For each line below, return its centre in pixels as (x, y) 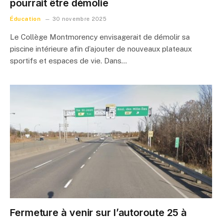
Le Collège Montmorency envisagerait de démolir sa (100, 37)
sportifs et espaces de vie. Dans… (68, 60)
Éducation (26, 19)
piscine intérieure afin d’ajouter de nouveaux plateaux (101, 49)
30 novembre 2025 (80, 19)
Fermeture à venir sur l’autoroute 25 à (99, 213)
